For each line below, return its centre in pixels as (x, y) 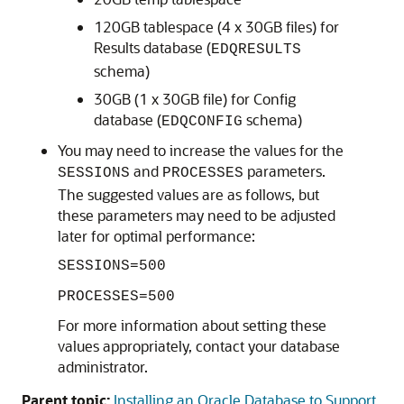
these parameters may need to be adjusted (197, 215)
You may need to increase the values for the (201, 150)
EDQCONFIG (202, 122)
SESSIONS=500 (112, 266)
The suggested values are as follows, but (188, 194)
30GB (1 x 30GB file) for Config (195, 99)
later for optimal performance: (156, 236)
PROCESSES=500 (116, 297)
